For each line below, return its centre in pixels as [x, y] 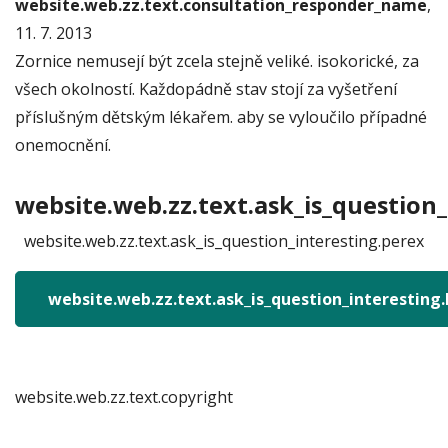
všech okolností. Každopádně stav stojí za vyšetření [206, 89]
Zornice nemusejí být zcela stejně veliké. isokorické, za [217, 61]
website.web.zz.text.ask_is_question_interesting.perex [224, 241]
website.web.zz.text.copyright [124, 397]
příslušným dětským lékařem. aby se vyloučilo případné [221, 117]
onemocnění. [63, 145]
